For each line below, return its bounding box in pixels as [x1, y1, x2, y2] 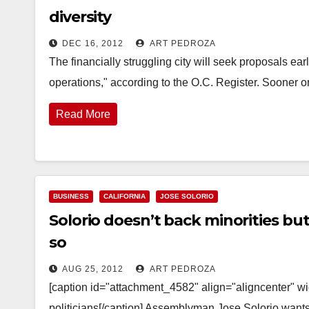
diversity [49, 8, 112, 26]
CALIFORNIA [103, 192, 146, 200]
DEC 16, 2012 [62, 39, 123, 48]
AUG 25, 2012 [62, 264, 123, 274]
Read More [56, 108, 110, 120]
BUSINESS [53, 192, 89, 200]
